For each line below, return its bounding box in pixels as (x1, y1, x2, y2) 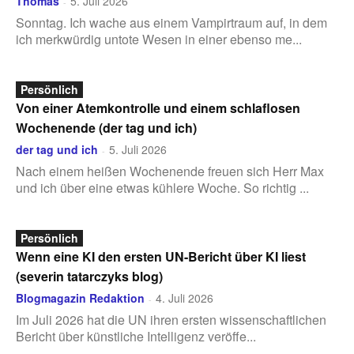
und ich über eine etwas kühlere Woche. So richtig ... (16, 179, 309, 197)
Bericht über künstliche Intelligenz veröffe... (16, 327, 256, 345)
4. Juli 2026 (156, 290, 213, 306)
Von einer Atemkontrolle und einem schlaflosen (16, 99, 300, 117)
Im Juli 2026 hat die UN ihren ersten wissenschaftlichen (16, 311, 326, 329)
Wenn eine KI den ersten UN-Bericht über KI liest (16, 247, 306, 265)
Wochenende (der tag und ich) (16, 119, 197, 137)
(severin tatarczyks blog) (16, 267, 163, 285)
